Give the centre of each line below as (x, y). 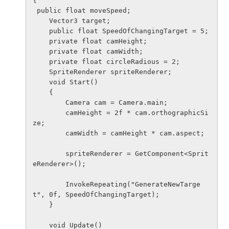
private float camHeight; (41, 41)
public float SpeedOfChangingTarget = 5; (41, 31)
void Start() (41, 82)
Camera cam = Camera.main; (49, 102)
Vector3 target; (41, 21)
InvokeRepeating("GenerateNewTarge (49, 184)
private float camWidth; (41, 51)
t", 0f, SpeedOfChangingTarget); (96, 194)
